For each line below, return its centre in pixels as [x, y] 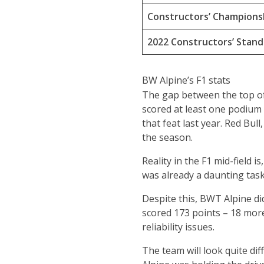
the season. [167, 137]
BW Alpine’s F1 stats [186, 80]
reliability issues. [178, 227]
